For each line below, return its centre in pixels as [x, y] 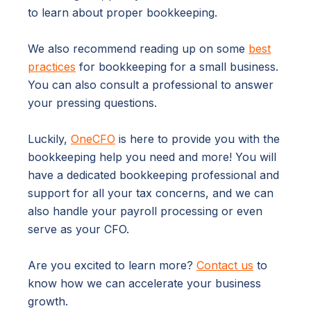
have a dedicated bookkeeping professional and [153, 175]
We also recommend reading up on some [138, 49]
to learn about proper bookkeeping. [123, 13]
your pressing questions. [92, 103]
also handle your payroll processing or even [145, 211]
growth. [48, 302]
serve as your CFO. [78, 229]
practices [52, 67]
